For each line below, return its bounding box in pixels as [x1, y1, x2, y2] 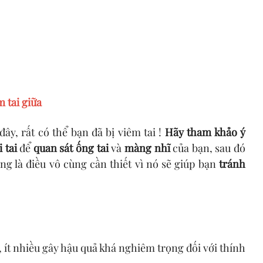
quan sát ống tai [33, 140, 109, 155]
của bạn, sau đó [170, 140, 246, 155]
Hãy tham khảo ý [164, 124, 246, 139]
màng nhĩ [124, 140, 170, 155]
